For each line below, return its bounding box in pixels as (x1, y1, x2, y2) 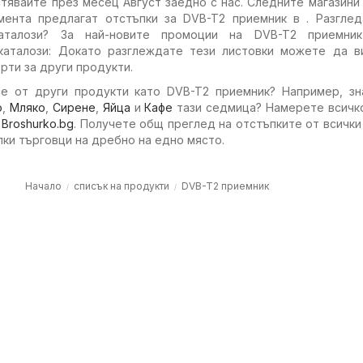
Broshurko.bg (2, 117, 74, 130)
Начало (25, 180, 62, 192)
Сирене (52, 100, 96, 114)
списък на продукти (74, 180, 169, 192)
